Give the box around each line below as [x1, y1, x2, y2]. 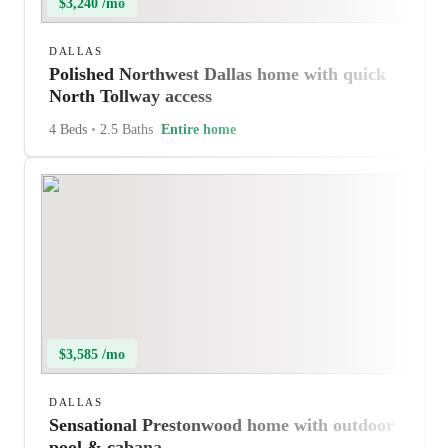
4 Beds [49, 122, 91, 137]
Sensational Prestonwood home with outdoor [49, 415, 394, 435]
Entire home [161, 122, 236, 137]
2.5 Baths [96, 122, 153, 137]
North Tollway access [49, 86, 212, 106]
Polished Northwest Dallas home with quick [49, 64, 386, 84]
